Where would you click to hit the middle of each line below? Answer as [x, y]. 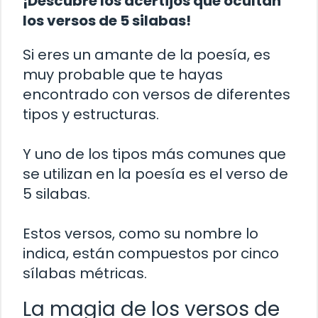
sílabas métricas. [85, 273]
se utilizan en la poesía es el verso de [155, 174]
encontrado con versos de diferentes [157, 94]
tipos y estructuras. [91, 114]
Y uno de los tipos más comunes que [154, 154]
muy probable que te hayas [123, 74]
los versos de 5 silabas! [107, 20]
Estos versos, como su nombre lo [141, 233]
